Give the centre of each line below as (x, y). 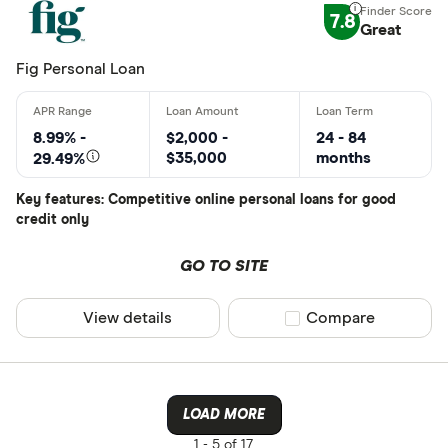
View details (128, 318)
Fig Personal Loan (80, 69)
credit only (52, 220)
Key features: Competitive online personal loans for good (206, 200)
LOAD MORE (224, 415)
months (343, 158)
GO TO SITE (223, 266)
